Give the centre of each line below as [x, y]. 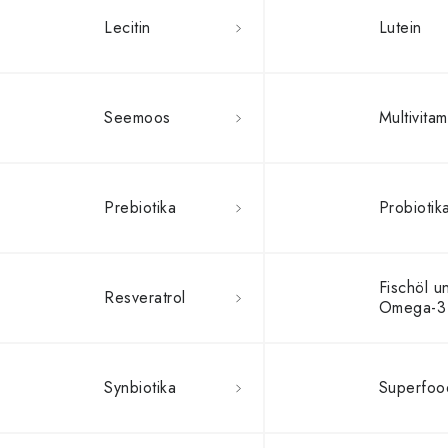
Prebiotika [140, 207]
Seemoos [137, 117]
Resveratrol [145, 297]
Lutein [400, 27]
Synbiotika [140, 387]
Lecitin [127, 27]
